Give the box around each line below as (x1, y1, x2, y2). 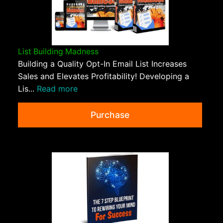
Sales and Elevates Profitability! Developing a (18, 71, 189, 82)
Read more (37, 84, 78, 94)
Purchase (91, 110, 129, 120)
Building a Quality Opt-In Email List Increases (18, 59, 187, 69)
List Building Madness (18, 47, 99, 57)
